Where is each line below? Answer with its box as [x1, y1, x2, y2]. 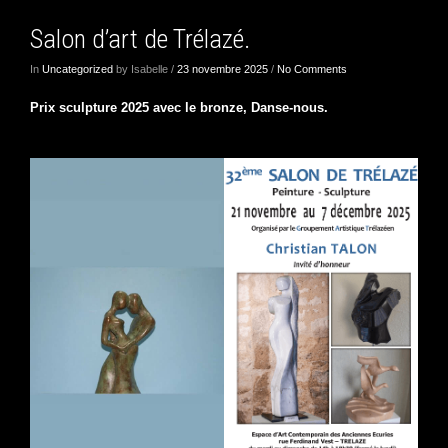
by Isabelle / [113, 63, 177, 76]
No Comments [277, 63, 347, 76]
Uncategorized [42, 63, 113, 76]
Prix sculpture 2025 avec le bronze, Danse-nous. [30, 100, 328, 116]
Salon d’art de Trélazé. [30, 23, 250, 54]
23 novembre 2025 [177, 63, 268, 76]
